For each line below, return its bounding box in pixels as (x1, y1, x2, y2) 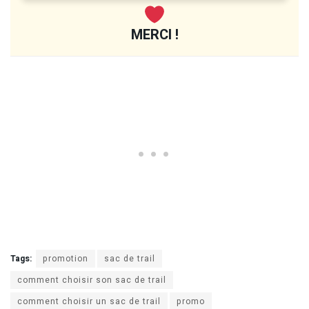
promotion (43, 252, 88, 265)
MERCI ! (130, 24, 179, 45)
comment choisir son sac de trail (17, 273, 166, 286)
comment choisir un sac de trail (17, 295, 161, 308)
